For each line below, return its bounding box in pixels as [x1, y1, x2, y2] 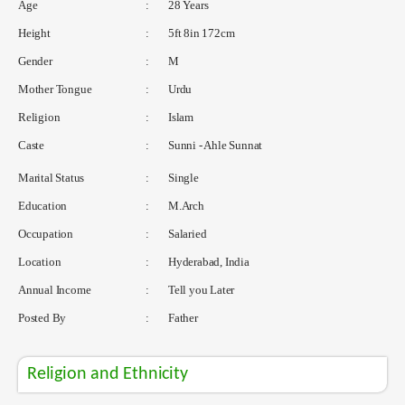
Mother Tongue [18, 81, 92, 96]
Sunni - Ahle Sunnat [165, 137, 263, 152]
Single [165, 170, 199, 184]
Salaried [165, 226, 207, 240]
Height [18, 25, 51, 40]
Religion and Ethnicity [27, 364, 188, 383]
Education [18, 198, 68, 212]
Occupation [18, 226, 73, 240]
